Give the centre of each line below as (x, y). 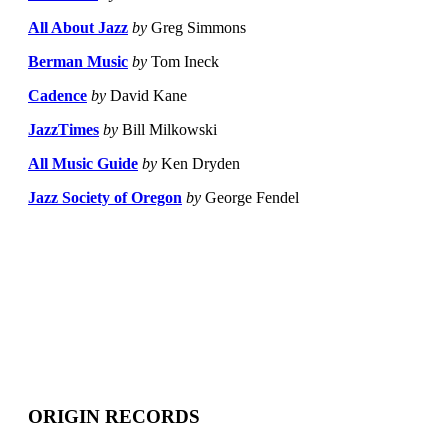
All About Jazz (78, 28)
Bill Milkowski (167, 130)
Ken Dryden (198, 164)
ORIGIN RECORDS (114, 416)
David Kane (146, 96)
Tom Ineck (183, 62)
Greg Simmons (196, 28)
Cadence (57, 96)
